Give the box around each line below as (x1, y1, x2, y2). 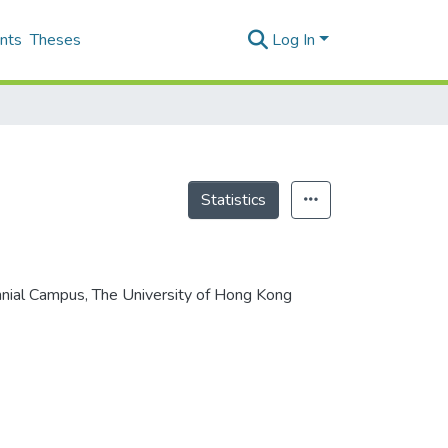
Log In (272, 29, 316, 51)
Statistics (201, 189, 266, 211)
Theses (30, 29, 81, 51)
